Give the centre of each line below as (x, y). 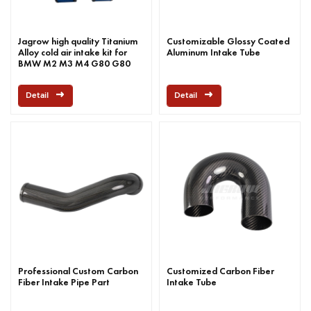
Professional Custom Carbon (78, 271)
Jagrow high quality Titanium (78, 41)
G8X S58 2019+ (51, 75)
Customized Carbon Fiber (220, 271)
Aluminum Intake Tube (213, 52)
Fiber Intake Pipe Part (64, 282)
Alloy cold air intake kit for (73, 52)
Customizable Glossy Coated (228, 41)
